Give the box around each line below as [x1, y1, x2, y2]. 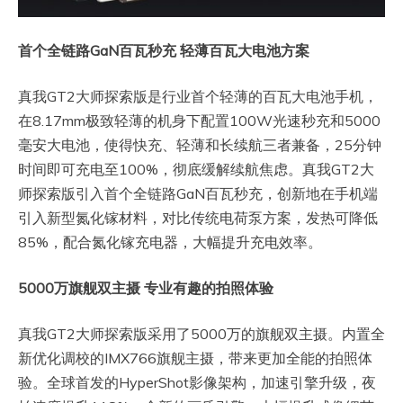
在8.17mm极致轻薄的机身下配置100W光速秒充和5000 [18, 112, 381, 130]
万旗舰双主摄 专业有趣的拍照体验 [54, 279, 273, 298]
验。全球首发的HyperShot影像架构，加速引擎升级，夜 [18, 373, 376, 392]
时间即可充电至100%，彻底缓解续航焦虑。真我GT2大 [18, 160, 374, 179]
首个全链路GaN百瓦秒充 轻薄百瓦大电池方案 [18, 41, 309, 60]
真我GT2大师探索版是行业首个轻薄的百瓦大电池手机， [18, 87, 378, 106]
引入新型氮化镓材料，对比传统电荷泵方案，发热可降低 [18, 209, 378, 228]
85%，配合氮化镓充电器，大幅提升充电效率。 [18, 233, 322, 252]
